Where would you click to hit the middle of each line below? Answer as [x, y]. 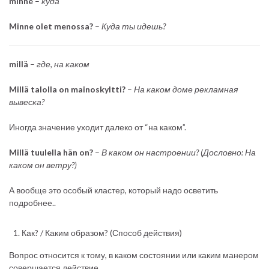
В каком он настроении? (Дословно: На [178, 152]
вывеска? [27, 101]
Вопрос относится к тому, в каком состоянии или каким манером [134, 255]
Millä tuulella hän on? [51, 152]
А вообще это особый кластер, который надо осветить [113, 190]
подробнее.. [32, 202]
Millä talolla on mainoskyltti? [67, 89]
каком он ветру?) [43, 165]
